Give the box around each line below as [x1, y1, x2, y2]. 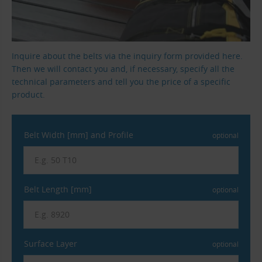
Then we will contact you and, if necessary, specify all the [12, 63, 235, 75]
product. [12, 89, 45, 101]
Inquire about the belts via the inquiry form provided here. [12, 50, 243, 62]
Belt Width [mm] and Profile [24, 129, 133, 140]
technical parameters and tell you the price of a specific [12, 76, 230, 88]
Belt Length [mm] [24, 183, 92, 195]
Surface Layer [24, 237, 77, 249]
